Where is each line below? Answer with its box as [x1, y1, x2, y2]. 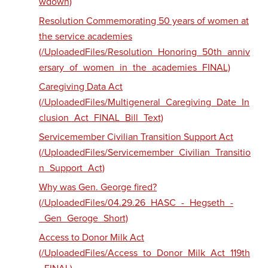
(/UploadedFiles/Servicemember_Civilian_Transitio [39, 148, 251, 157]
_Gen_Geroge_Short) [39, 214, 128, 223]
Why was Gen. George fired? [39, 182, 157, 192]
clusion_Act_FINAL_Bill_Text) [39, 113, 163, 123]
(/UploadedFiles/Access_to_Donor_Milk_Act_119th [39, 248, 250, 258]
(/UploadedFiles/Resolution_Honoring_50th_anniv [39, 47, 250, 57]
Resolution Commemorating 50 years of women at [39, 16, 249, 26]
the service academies [39, 32, 132, 41]
